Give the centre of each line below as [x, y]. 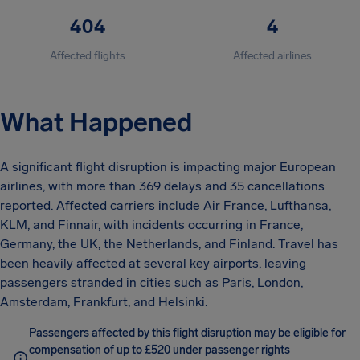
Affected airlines [272, 56]
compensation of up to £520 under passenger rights [160, 350]
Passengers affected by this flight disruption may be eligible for [187, 333]
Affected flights [88, 56]
